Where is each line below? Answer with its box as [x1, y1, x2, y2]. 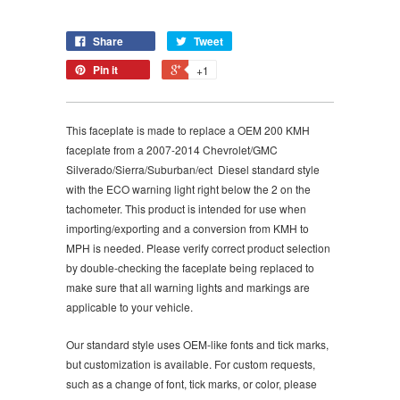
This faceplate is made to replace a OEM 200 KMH [66, 121, 310, 137]
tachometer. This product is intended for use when [66, 200, 306, 216]
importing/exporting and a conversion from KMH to [66, 220, 309, 236]
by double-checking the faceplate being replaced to [66, 259, 314, 275]
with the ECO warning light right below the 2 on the [66, 180, 311, 196]
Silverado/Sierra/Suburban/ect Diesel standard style [66, 161, 320, 177]
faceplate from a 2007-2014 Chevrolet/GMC [66, 141, 278, 157]
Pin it [93, 61, 118, 78]
